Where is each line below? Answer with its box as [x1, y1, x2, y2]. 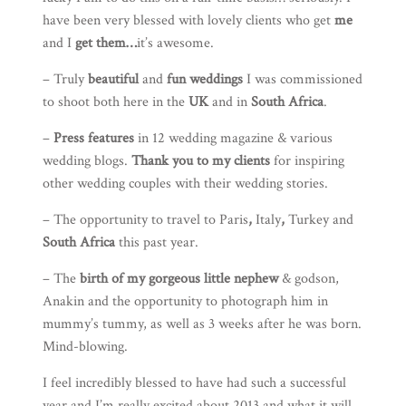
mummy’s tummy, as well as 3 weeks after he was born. [42, 314, 362, 334]
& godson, [277, 269, 339, 289]
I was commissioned [242, 70, 362, 90]
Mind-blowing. [42, 337, 128, 357]
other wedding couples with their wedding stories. [42, 174, 328, 194]
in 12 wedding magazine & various [133, 129, 333, 149]
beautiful [87, 70, 142, 90]
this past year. [114, 233, 198, 253]
